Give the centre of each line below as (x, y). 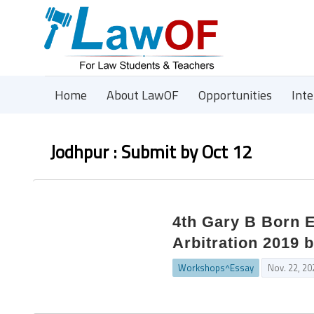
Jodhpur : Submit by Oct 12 (151, 152)
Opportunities (235, 95)
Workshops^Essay (216, 268)
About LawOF (143, 95)
